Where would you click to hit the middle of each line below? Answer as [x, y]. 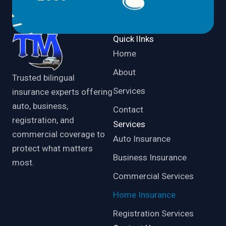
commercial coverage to [59, 134]
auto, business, [40, 106]
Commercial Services [153, 176]
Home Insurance [144, 195]
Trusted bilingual [43, 78]
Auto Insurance [142, 139]
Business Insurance [150, 157]
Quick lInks [133, 39]
